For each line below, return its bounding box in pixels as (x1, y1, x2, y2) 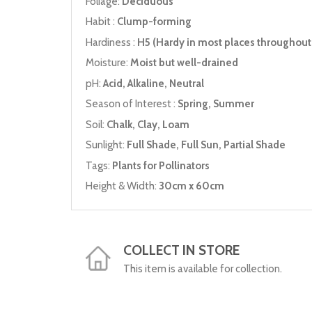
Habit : (86, 15, 117, 29)
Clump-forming (117, 15, 192, 29)
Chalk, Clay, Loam (107, 118, 189, 131)
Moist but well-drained (130, 56, 238, 70)
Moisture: (86, 56, 130, 70)
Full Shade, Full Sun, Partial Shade (127, 139, 286, 152)
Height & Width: (86, 180, 159, 193)
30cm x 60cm (159, 180, 224, 193)
